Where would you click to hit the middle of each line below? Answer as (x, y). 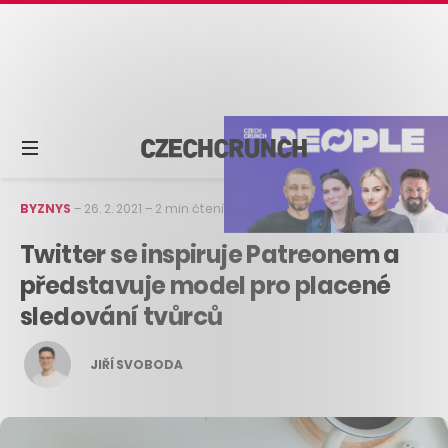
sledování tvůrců (121, 316)
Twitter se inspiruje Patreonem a (210, 254)
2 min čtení (189, 208)
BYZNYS (45, 208)
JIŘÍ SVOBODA (136, 365)
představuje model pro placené (205, 285)
